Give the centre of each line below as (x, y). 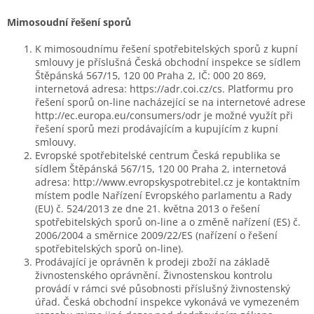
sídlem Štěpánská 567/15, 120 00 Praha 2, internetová (161, 168)
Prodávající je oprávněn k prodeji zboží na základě (152, 261)
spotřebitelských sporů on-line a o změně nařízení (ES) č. (168, 221)
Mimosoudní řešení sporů (69, 22)
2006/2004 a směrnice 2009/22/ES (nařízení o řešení (156, 235)
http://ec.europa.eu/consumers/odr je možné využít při (164, 115)
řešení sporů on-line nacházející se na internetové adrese (170, 102)
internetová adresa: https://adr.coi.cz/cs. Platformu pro (164, 88)
